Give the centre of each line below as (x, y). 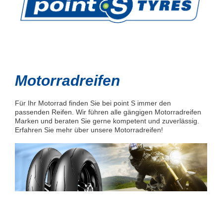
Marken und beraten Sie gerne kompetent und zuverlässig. (107, 121)
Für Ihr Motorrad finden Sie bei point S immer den (93, 103)
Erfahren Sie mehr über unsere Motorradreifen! (89, 130)
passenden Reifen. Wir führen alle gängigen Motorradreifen (108, 112)
